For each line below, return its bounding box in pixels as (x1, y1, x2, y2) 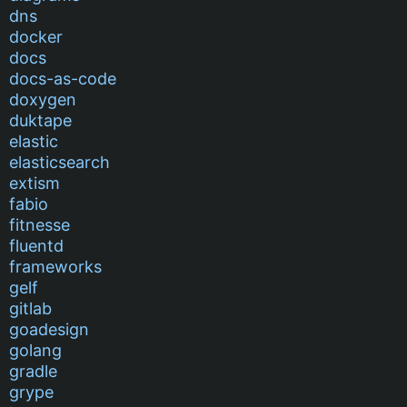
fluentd (9, 235, 64, 255)
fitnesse (9, 214, 70, 234)
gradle (9, 361, 57, 381)
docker (9, 26, 63, 46)
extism (9, 173, 60, 193)
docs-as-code (9, 68, 116, 88)
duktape (9, 110, 72, 130)
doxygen (9, 89, 76, 109)
